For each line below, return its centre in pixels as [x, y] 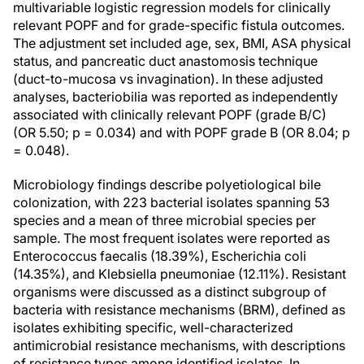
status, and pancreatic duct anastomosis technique [165, 61]
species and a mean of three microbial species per [165, 220]
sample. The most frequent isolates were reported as [171, 238]
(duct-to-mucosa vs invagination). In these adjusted [168, 79]
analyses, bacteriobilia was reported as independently [175, 97]
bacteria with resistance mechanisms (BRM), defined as [179, 310]
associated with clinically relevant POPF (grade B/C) [170, 115]
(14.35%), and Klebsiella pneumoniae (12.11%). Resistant [180, 274]
